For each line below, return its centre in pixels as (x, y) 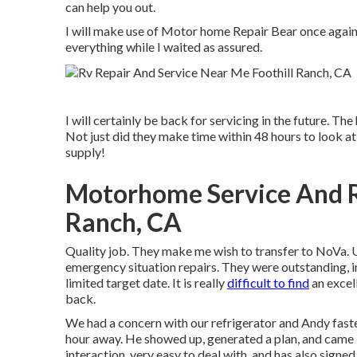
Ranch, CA (124, 222)
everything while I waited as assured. (164, 47)
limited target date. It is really (146, 283)
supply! (85, 152)
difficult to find (268, 283)
